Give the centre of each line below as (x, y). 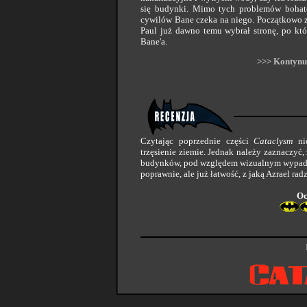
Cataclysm (273, 141)
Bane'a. (154, 41)
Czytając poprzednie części (197, 141)
